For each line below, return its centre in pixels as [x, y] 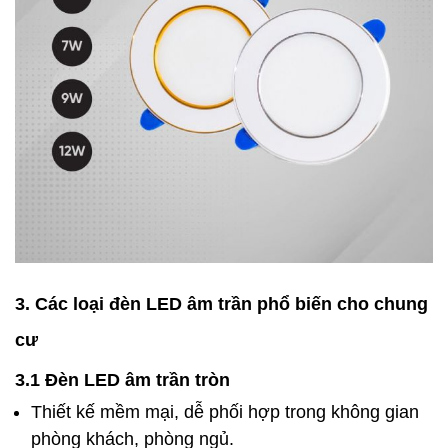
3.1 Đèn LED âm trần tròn [122, 379]
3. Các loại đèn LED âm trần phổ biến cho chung [221, 303]
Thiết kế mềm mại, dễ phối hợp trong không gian [225, 411]
